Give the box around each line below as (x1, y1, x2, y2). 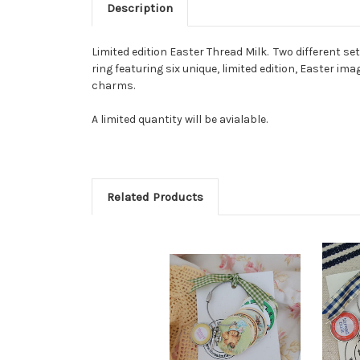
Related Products (106, 189, 203, 204)
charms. (92, 78, 135, 92)
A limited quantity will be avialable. (92, 112, 270, 126)
